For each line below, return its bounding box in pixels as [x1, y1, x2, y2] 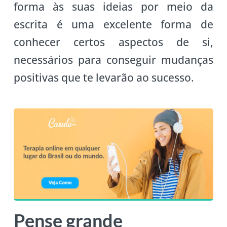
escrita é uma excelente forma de [13, 17, 214, 31]
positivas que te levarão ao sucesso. [13, 70, 194, 85]
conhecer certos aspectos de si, [13, 34, 214, 49]
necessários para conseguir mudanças [13, 52, 214, 67]
